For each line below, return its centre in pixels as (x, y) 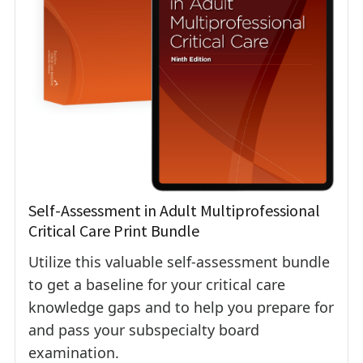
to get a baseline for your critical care (157, 285)
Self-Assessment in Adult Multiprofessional (174, 211)
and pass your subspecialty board (144, 330)
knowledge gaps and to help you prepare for (181, 307)
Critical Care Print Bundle (114, 231)
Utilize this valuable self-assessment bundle (179, 262)
